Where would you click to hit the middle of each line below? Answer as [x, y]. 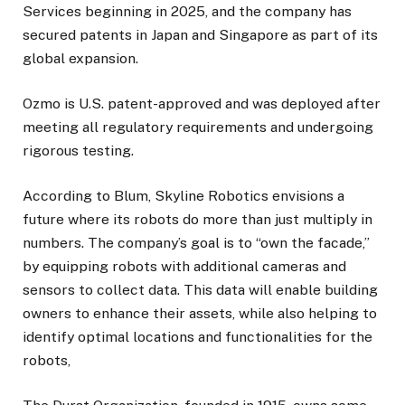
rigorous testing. [78, 150]
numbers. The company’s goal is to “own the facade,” [196, 243]
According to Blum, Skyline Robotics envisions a [184, 196]
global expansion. [80, 58]
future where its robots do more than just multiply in [198, 220]
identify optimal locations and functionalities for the [198, 337]
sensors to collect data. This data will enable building [200, 290]
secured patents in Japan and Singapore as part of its [200, 34]
